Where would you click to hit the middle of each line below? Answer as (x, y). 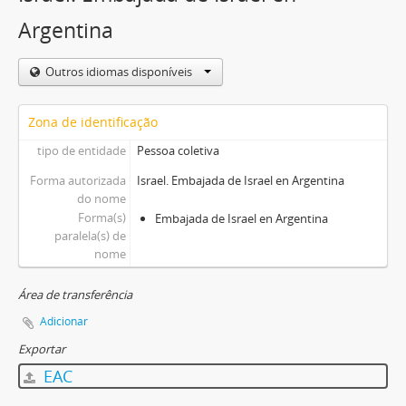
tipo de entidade (81, 151)
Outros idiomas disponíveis (120, 72)
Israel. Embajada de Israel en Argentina (240, 181)
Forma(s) (101, 218)
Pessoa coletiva (178, 151)
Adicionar (64, 322)
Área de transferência (75, 295)
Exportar (42, 349)
